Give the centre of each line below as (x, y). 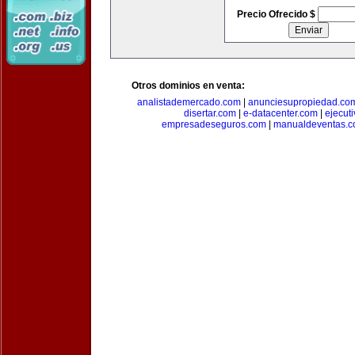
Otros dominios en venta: (188, 86)
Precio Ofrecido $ (277, 14)
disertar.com (210, 113)
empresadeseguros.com (214, 124)
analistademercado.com (189, 102)
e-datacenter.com (280, 113)
